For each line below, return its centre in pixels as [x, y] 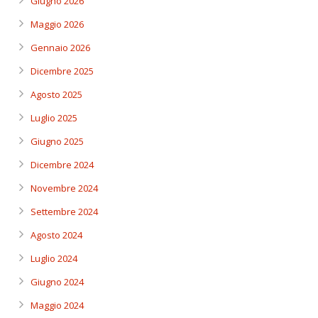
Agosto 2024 [56, 235]
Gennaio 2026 [60, 48]
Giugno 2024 [57, 282]
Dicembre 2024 [62, 165]
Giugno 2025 [57, 141]
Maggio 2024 [57, 305]
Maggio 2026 [57, 24]
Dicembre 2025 [62, 71]
